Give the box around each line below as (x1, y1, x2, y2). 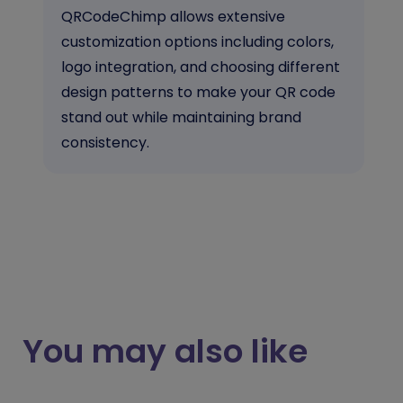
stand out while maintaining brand (61, 106, 301, 128)
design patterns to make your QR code (61, 81, 336, 103)
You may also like (22, 327, 308, 374)
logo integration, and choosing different (61, 56, 340, 77)
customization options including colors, (61, 31, 334, 52)
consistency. (61, 131, 149, 153)
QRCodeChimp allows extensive (61, 5, 285, 27)
